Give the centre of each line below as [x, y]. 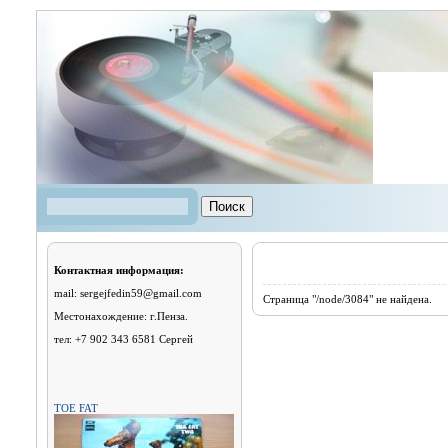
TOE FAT [75, 408]
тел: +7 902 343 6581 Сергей [123, 339]
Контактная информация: [118, 270]
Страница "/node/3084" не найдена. [347, 299]
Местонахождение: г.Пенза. [120, 316]
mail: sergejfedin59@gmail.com [127, 293]
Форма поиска [79, 206]
